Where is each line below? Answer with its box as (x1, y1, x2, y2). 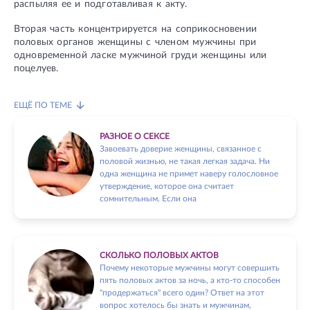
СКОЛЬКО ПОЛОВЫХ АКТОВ (100, 251, 219, 260)
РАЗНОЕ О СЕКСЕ (100, 132, 170, 141)
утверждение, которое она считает (100, 182, 234, 191)
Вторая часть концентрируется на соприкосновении (14, 24, 257, 35)
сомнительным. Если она (100, 194, 197, 203)
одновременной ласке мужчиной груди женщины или (14, 51, 267, 61)
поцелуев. (14, 64, 59, 74)
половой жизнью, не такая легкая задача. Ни (100, 157, 270, 166)
